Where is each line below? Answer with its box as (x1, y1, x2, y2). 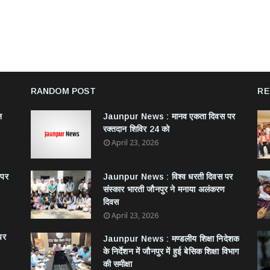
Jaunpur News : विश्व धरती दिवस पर (102, 172, 233, 181)
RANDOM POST (30, 86, 96, 96)
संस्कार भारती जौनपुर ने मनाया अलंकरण (102, 184, 225, 194)
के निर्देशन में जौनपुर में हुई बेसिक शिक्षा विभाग (102, 246, 239, 256)
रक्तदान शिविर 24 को (102, 124, 170, 134)
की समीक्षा (102, 259, 133, 269)
